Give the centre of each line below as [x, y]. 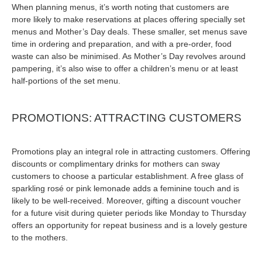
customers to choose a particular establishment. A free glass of [127, 176]
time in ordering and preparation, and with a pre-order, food [122, 44]
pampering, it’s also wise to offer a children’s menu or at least [125, 68]
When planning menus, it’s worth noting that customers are [120, 7]
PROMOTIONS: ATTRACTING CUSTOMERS [127, 118]
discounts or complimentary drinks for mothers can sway [116, 164]
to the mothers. [40, 238]
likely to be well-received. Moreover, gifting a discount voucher [126, 201]
